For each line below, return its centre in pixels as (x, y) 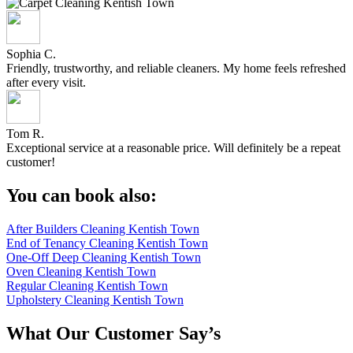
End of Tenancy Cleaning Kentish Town (107, 243)
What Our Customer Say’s (113, 334)
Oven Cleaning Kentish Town (81, 272)
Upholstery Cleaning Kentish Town (95, 300)
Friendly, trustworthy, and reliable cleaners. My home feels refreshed (176, 69)
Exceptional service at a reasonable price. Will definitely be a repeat (173, 148)
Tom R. (27, 134)
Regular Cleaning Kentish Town (87, 286)
